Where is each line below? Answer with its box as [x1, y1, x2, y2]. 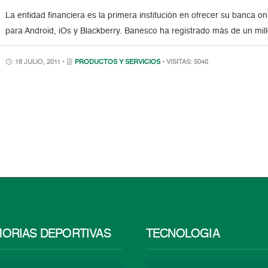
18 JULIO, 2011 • [13, 59, 67, 66]
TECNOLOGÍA [145, 229, 220, 240]
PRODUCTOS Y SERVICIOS [75, 59, 161, 66]
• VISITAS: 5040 [162, 59, 209, 66]
